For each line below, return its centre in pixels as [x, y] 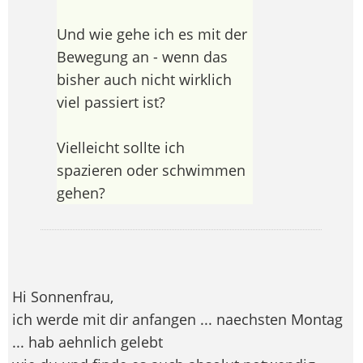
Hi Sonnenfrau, [63, 297]
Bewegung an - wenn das [142, 57]
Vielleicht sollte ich [120, 148]
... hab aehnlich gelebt [88, 342]
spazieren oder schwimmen [151, 171]
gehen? [81, 193]
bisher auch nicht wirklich [144, 80]
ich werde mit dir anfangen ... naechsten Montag [177, 320]
